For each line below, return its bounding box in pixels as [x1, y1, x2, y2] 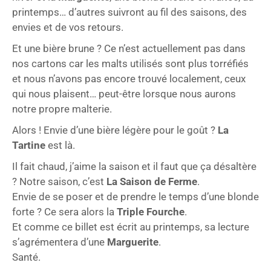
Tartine [12, 139, 45, 151]
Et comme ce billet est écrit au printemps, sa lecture [12, 220, 249, 233]
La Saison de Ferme [106, 175, 197, 188]
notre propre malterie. [12, 102, 112, 115]
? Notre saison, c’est [12, 175, 106, 188]
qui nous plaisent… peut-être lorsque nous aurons [12, 87, 236, 100]
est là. [45, 139, 75, 151]
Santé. [12, 250, 41, 263]
